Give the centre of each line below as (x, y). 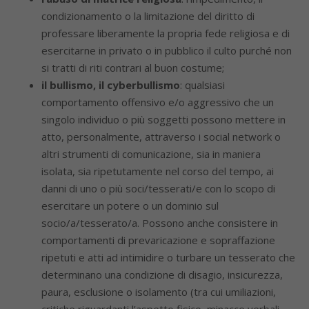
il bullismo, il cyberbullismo (111, 85)
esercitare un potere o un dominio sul (130, 206)
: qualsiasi (202, 85)
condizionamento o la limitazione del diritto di (148, 16)
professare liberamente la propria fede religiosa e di (166, 33)
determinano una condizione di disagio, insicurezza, (162, 275)
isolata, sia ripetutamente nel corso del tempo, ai (158, 171)
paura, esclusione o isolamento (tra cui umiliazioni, (159, 292)
